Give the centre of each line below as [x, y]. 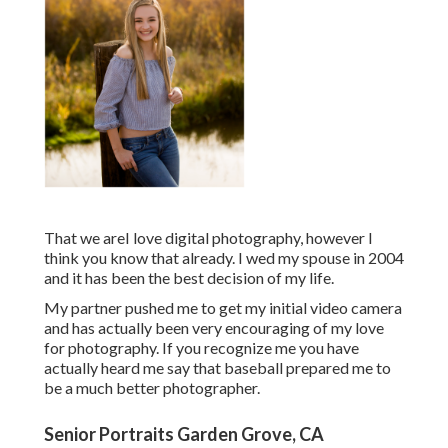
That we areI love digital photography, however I [208, 238]
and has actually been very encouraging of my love [214, 328]
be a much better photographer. [152, 388]
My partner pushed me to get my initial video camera [223, 308]
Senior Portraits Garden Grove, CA [184, 434]
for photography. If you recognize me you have [201, 348]
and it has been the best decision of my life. [189, 278]
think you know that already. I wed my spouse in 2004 [224, 258]
